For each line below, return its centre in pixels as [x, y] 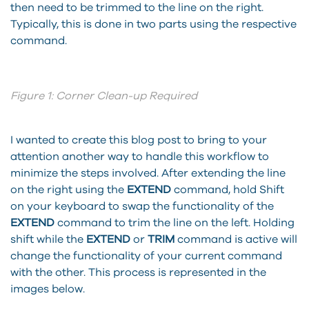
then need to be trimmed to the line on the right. [137, 7]
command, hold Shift [228, 189]
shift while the [48, 239]
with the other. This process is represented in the [138, 272]
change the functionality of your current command [146, 256]
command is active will [236, 239]
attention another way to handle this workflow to [140, 156]
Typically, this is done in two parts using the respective [153, 24]
